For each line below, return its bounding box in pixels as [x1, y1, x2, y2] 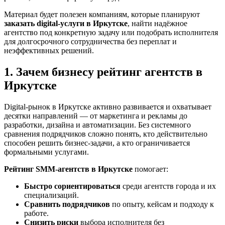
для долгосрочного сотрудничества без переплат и [4, 37, 177, 46]
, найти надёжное [128, 19, 187, 28]
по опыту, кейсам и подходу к [110, 199, 214, 208]
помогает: [133, 164, 168, 173]
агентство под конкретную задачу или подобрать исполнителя [4, 28, 218, 37]
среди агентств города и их [121, 181, 216, 190]
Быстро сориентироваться [24, 181, 121, 190]
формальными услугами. [4, 147, 89, 156]
